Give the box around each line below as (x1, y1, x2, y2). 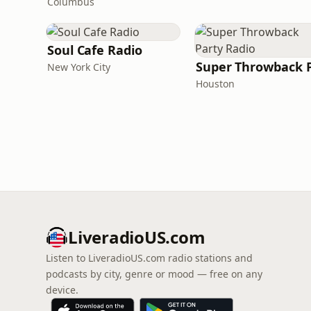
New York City (47, 60, 110, 74)
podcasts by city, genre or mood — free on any (46, 267, 262, 280)
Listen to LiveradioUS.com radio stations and (46, 251, 253, 264)
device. (46, 283, 78, 296)
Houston (196, 77, 235, 90)
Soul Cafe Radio (47, 42, 142, 58)
